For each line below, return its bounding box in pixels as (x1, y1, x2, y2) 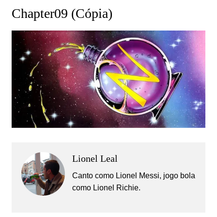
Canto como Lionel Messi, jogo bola (72, 171, 195, 180)
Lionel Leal (72, 153, 118, 164)
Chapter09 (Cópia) (11, 6, 112, 21)
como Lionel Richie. (72, 184, 140, 192)
